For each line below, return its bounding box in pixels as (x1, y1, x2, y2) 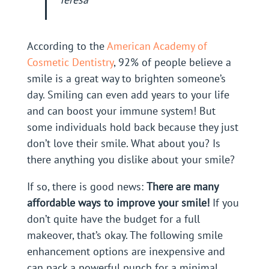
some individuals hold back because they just (26, 120, 238, 134)
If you (209, 196, 239, 210)
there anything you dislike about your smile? (26, 153, 235, 167)
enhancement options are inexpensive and (26, 244, 225, 259)
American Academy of (106, 39, 207, 53)
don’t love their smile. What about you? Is (26, 136, 220, 151)
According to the (26, 39, 107, 53)
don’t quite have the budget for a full (26, 212, 200, 226)
